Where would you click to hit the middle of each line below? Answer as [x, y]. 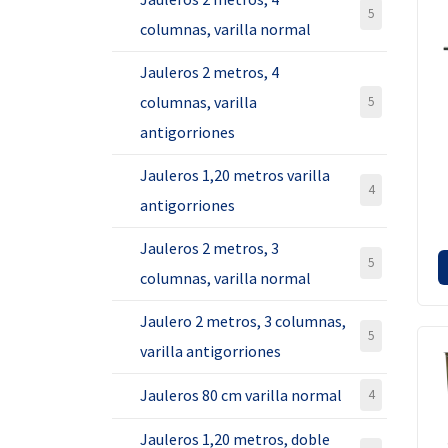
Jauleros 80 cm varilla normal [241, 395]
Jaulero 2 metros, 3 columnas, [243, 321]
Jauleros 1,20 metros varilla [235, 175]
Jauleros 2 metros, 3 [209, 248]
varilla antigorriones [210, 351]
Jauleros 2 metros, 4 [209, 72]
